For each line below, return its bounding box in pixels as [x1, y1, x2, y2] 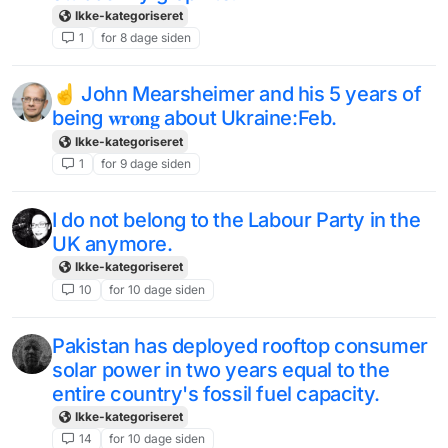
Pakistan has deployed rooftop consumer [52, 333, 428, 358]
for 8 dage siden [101, 30, 192, 46]
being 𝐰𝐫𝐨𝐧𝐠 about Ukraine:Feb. [52, 106, 337, 131]
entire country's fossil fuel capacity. [52, 381, 380, 406]
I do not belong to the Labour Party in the [52, 208, 421, 233]
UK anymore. [52, 232, 173, 257]
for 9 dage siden [101, 155, 192, 171]
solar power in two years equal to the [52, 357, 390, 382]
